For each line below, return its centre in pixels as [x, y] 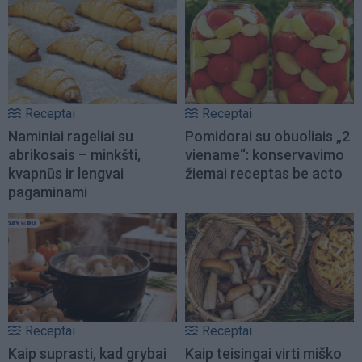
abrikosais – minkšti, [74, 154]
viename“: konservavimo [265, 154]
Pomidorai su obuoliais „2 [267, 136]
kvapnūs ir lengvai [66, 173]
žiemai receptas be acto [264, 173]
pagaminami [48, 192]
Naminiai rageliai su [71, 136]
